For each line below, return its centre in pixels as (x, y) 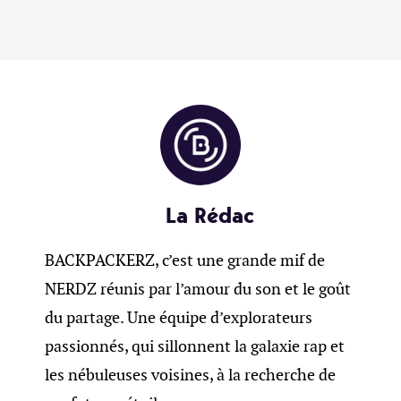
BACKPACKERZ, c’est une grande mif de (185, 260)
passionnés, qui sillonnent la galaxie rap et (195, 346)
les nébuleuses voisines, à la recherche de (190, 375)
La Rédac (209, 215)
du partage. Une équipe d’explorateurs (179, 317)
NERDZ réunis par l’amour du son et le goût (198, 289)
